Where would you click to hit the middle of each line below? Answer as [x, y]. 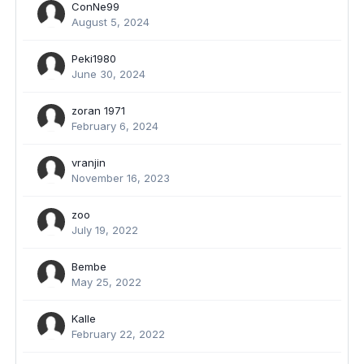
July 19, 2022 [105, 230]
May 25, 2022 [106, 282]
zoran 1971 [98, 110]
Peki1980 [94, 58]
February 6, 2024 [115, 126]
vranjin [89, 162]
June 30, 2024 [108, 74]
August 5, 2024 [110, 22]
